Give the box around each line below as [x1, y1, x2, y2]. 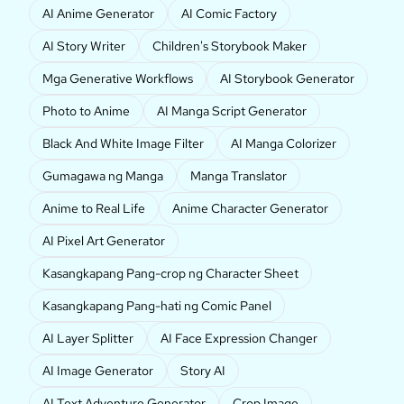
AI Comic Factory [181, 5, 277, 23]
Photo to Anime [42, 103, 130, 120]
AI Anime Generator [42, 5, 154, 23]
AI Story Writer [42, 38, 125, 55]
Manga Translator [190, 168, 287, 185]
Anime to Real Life [42, 200, 145, 217]
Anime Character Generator [172, 200, 328, 217]
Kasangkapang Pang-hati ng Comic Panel [42, 298, 271, 315]
